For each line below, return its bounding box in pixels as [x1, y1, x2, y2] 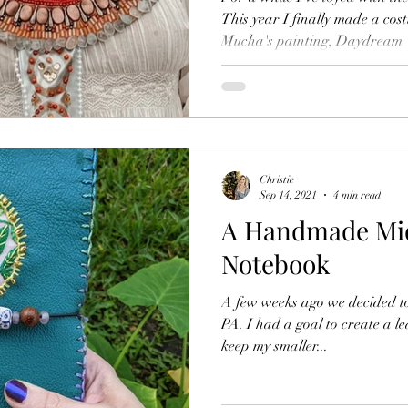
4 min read [333, 188, 381, 201]
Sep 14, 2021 [260, 188, 317, 201]
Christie [260, 173, 294, 186]
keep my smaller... [221, 337, 328, 355]
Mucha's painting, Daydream [221, 31, 403, 50]
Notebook [221, 247, 330, 280]
